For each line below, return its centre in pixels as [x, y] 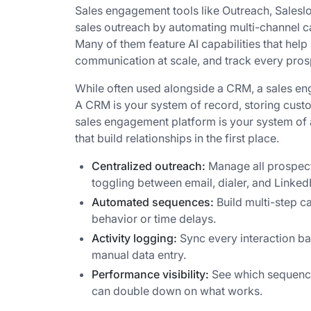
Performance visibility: [150, 274]
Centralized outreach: [149, 166]
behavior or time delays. [154, 218]
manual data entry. [139, 254]
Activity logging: [134, 238]
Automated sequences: [153, 202]
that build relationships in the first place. [177, 138]
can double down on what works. [177, 291]
